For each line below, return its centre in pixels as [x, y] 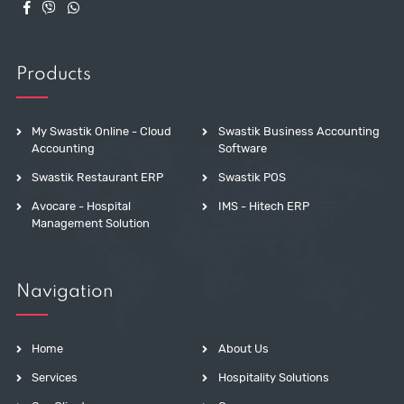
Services [55, 377]
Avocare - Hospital [82, 206]
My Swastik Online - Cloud [102, 131]
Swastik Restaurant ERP [98, 177]
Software [242, 148]
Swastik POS [252, 177]
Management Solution [91, 223]
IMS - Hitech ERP [263, 206]
